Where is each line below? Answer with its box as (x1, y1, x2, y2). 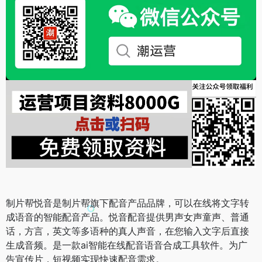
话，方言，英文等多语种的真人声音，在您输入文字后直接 (6, 225, 249, 237)
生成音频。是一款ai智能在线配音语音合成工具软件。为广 (6, 239, 247, 251)
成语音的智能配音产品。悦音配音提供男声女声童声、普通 (6, 211, 249, 223)
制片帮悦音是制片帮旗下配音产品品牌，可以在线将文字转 (6, 197, 249, 209)
